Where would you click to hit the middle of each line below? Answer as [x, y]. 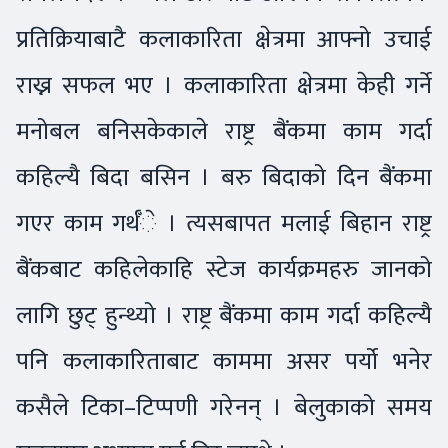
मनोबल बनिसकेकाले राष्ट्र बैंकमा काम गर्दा [224, 131]
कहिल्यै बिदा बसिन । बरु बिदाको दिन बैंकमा [224, 177]
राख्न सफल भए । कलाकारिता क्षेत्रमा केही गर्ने [224, 85]
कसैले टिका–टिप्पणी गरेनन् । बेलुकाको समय [224, 407]
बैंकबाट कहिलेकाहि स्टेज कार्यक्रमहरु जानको [224, 269]
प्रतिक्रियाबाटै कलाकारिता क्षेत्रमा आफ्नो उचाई [224, 39]
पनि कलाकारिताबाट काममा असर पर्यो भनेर [224, 361]
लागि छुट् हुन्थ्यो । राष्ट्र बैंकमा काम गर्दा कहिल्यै [224, 315]
